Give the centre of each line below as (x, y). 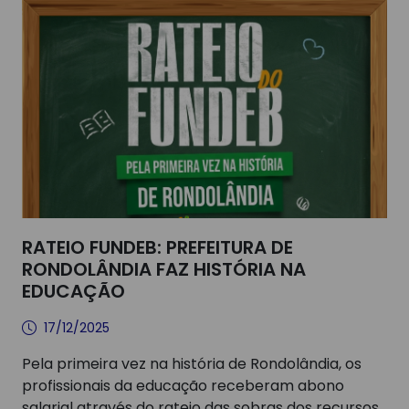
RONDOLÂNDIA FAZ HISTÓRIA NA (164, 269)
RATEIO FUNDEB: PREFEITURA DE (157, 247)
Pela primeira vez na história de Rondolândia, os (192, 364)
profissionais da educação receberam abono (183, 386)
